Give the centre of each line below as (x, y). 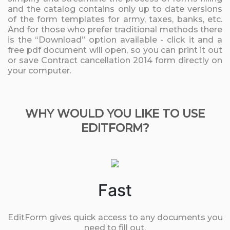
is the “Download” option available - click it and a (115, 40)
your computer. (40, 71)
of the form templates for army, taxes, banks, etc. (115, 19)
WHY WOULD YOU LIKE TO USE (115, 114)
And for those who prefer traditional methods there (115, 30)
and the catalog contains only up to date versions (115, 9)
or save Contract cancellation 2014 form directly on (115, 60)
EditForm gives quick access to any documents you (115, 217)
